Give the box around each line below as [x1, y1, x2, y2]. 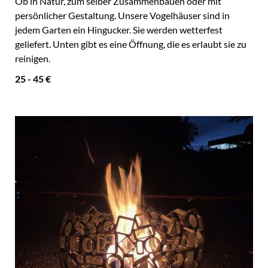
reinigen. [15, 53, 50, 65]
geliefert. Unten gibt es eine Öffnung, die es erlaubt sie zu [15, 39, 246, 50]
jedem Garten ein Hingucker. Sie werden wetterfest [15, 25, 223, 36]
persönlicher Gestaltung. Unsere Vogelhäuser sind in [15, 10, 230, 22]
